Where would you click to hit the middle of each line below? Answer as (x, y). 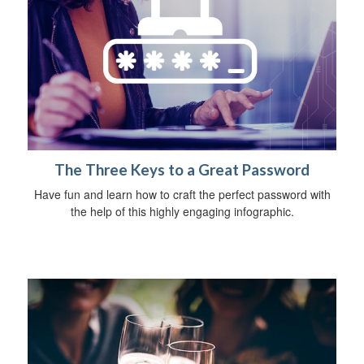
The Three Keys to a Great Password (182, 169)
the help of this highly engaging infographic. (182, 211)
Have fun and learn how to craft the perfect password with (182, 194)
